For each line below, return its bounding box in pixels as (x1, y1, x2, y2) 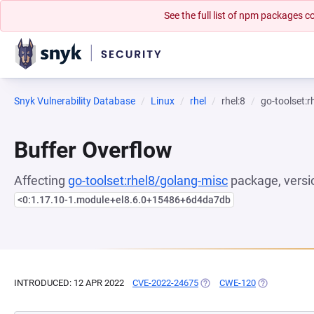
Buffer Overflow (14, 137, 172, 163)
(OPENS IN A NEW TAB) (198, 278, 294, 288)
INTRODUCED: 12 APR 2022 (14, 278, 124, 288)
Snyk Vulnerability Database (14, 95, 135, 107)
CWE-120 (219, 278, 256, 288)
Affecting (14, 173, 68, 188)
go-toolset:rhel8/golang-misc (68, 173, 228, 188)
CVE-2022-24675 (132, 278, 198, 288)
